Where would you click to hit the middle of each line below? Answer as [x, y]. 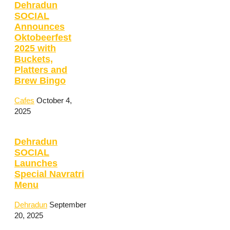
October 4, [54, 101]
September [68, 205]
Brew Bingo [40, 80]
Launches [36, 163]
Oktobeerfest [43, 37]
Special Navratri [49, 174]
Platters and [41, 70]
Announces [40, 26]
